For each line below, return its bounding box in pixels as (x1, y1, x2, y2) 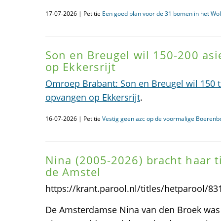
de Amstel (45, 164, 101, 179)
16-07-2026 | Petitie (45, 114, 102, 123)
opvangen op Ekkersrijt (45, 91, 140, 103)
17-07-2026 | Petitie (45, 9, 102, 18)
